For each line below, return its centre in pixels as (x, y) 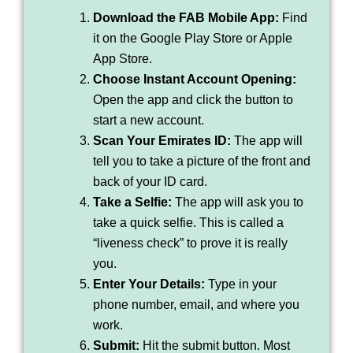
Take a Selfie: (132, 203)
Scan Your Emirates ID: (162, 141)
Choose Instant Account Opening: (195, 80)
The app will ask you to (238, 203)
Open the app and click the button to (193, 100)
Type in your (241, 284)
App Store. (123, 59)
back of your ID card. (150, 182)
